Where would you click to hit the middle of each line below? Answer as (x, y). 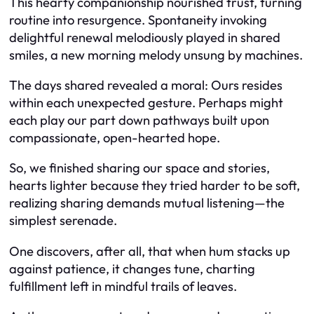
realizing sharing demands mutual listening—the (147, 203)
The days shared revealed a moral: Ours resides (146, 85)
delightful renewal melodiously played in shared (145, 37)
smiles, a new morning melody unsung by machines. (156, 55)
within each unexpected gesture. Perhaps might (146, 103)
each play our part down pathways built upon (139, 120)
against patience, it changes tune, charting (132, 268)
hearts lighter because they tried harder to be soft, (155, 186)
